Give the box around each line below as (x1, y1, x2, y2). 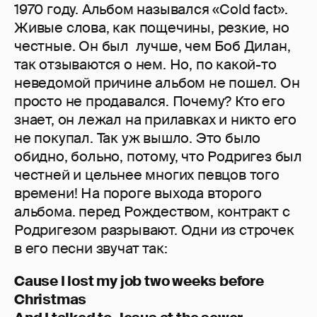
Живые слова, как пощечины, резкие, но (14, 18, 289, 38)
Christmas (14, 290, 87, 309)
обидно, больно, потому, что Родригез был (14, 147, 302, 166)
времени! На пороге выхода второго (14, 184, 262, 203)
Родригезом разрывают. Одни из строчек (14, 221, 294, 240)
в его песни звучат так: (14, 239, 168, 258)
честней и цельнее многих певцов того (14, 166, 279, 185)
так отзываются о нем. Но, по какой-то (14, 55, 277, 74)
